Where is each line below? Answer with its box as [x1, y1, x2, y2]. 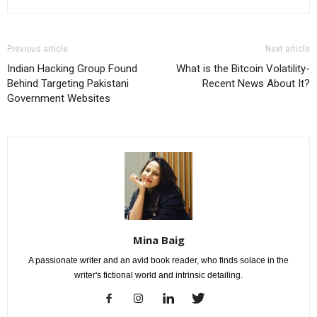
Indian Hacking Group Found [7, 62, 137, 75]
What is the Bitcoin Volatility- [176, 62, 310, 75]
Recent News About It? [202, 76, 310, 90]
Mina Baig [132, 232, 185, 247]
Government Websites [7, 91, 110, 105]
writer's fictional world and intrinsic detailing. [74, 270, 243, 280]
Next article [265, 43, 310, 54]
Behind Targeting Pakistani [7, 76, 129, 90]
